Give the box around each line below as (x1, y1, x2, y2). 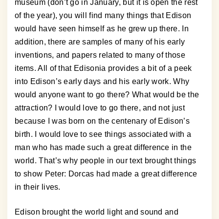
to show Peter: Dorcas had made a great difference (15, 170, 197, 178)
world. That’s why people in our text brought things (15, 156, 197, 165)
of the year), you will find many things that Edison (15, 11, 192, 20)
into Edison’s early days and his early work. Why (15, 77, 190, 86)
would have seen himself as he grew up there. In (15, 24, 189, 33)
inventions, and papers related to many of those (15, 51, 186, 60)
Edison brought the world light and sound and (15, 208, 179, 217)
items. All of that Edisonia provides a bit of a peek (15, 64, 192, 73)
